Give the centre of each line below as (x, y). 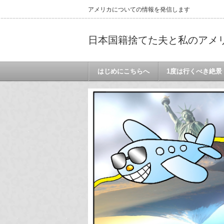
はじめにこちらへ (123, 71)
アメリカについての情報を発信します (139, 9)
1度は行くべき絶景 (194, 71)
